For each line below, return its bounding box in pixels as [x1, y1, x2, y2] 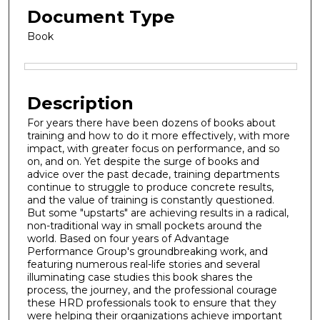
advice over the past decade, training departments [27, 167, 279, 181]
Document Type [27, 6, 175, 27]
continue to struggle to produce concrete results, [27, 180, 274, 194]
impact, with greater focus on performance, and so [27, 141, 280, 155]
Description [27, 92, 134, 114]
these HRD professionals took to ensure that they [27, 296, 276, 309]
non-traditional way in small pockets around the [27, 219, 262, 232]
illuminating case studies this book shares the [27, 270, 253, 284]
